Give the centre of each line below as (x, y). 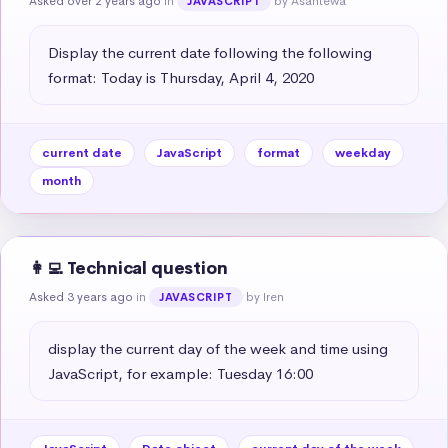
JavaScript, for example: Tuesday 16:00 (180, 373)
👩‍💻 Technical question (128, 268)
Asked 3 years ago (81, 296)
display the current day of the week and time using (218, 348)
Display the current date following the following (210, 52)
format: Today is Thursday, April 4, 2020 (181, 77)
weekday (363, 152)
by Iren (264, 296)
